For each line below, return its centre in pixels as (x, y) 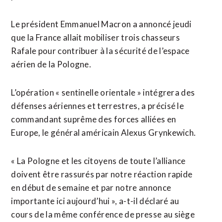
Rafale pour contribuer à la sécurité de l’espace (100, 51)
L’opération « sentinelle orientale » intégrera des (103, 92)
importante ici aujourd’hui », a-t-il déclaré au (95, 201)
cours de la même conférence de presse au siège (103, 214)
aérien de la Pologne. (51, 64)
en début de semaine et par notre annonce (91, 188)
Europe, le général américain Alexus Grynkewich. (104, 133)
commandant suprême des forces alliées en (94, 119)
